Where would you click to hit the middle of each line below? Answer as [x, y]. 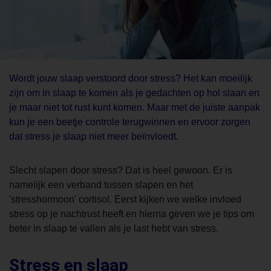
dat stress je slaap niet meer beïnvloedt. [94, 137]
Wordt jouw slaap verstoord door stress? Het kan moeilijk [131, 79]
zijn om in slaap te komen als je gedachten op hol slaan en [134, 93]
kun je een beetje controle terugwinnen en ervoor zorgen [130, 122]
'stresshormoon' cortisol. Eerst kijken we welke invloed [125, 200]
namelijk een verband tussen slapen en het [101, 185]
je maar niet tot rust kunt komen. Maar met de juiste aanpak [135, 108]
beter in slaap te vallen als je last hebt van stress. [114, 229]
